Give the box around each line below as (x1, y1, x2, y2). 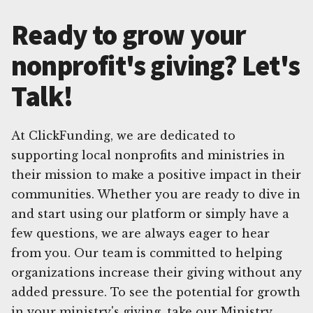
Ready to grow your (11, 17, 247, 52)
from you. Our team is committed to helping (11, 245, 282, 260)
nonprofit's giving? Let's (11, 48, 300, 83)
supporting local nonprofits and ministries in (11, 147, 285, 162)
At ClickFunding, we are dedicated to (11, 128, 235, 143)
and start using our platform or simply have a (11, 206, 289, 221)
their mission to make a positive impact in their (11, 167, 301, 182)
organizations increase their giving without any (11, 265, 302, 279)
